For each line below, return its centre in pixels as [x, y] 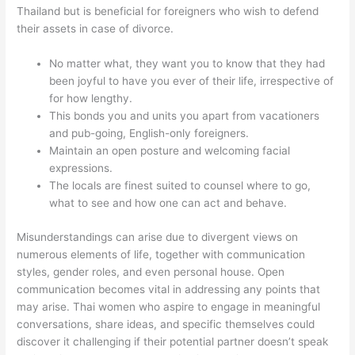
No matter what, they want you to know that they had [187, 64]
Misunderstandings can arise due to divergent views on [158, 237]
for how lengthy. [91, 99]
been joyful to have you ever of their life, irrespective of [192, 81]
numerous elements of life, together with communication [161, 254]
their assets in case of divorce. [95, 29]
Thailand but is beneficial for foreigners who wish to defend [168, 11]
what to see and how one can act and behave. [168, 203]
